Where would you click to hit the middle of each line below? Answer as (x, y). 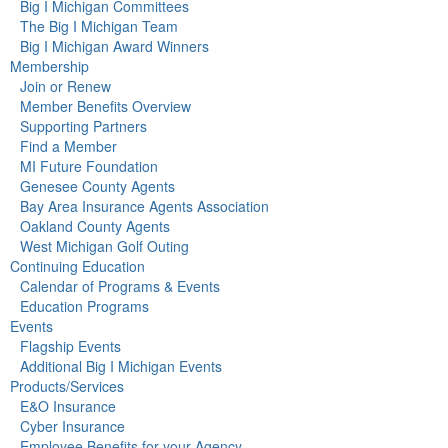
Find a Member (68, 146)
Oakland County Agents (95, 226)
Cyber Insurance (72, 426)
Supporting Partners (83, 126)
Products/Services (67, 386)
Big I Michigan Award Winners (114, 46)
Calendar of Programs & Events (120, 286)
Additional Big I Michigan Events (121, 366)
